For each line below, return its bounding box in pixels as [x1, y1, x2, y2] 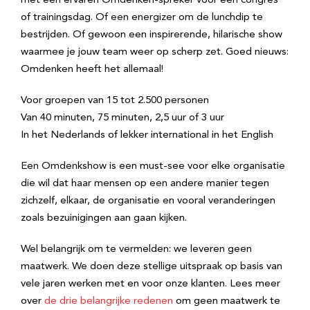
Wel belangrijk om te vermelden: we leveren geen [21, 244, 252, 255]
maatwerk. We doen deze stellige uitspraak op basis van [21, 262, 282, 273]
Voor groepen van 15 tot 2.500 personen [21, 95, 209, 107]
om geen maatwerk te [173, 296, 280, 307]
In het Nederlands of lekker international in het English [21, 130, 273, 141]
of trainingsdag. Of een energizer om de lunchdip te [21, 12, 263, 24]
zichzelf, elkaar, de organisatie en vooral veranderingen [21, 196, 275, 207]
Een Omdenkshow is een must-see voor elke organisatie [21, 161, 285, 172]
